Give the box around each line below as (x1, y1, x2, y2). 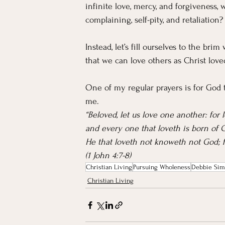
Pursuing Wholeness (133, 163, 190, 171)
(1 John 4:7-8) (85, 151, 131, 160)
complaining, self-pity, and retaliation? (85, 15, 223, 25)
